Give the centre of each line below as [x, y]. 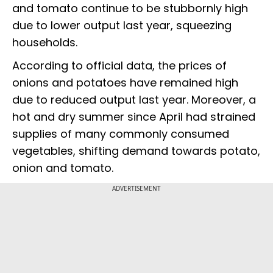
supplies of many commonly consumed [121, 133]
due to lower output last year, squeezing [122, 25]
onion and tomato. [66, 168]
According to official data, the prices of [119, 65]
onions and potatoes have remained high [125, 82]
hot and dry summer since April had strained [134, 116]
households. [48, 42]
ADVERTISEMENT [136, 188]
